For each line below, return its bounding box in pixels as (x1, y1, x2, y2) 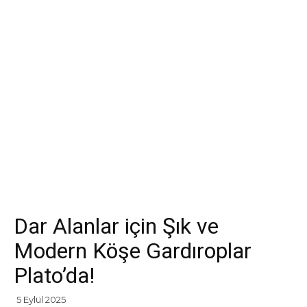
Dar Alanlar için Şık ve (14, 213, 219, 239)
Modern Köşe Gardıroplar (14, 238, 251, 264)
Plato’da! (14, 262, 95, 288)
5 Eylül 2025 (16, 294, 66, 305)
